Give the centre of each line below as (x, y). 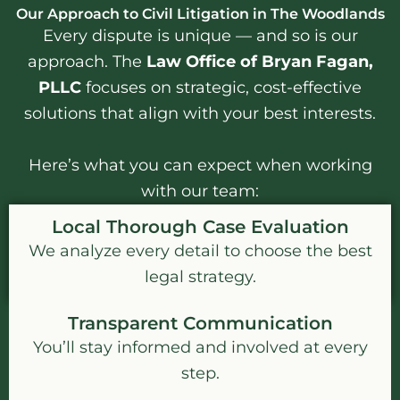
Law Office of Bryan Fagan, (259, 62)
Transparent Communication (200, 324)
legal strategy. (200, 277)
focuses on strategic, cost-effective (221, 88)
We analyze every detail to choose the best (200, 251)
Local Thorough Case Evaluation (200, 227)
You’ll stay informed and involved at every (200, 348)
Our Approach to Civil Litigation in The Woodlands (200, 14)
